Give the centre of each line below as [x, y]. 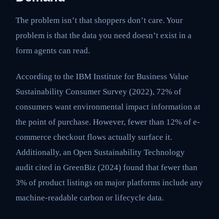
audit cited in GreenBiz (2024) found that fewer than [107, 168]
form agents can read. [53, 50]
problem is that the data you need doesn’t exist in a [104, 35]
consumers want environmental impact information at [108, 107]
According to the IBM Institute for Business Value [102, 77]
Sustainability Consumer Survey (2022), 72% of [99, 92]
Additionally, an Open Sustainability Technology [100, 153]
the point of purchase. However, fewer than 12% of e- [108, 122]
